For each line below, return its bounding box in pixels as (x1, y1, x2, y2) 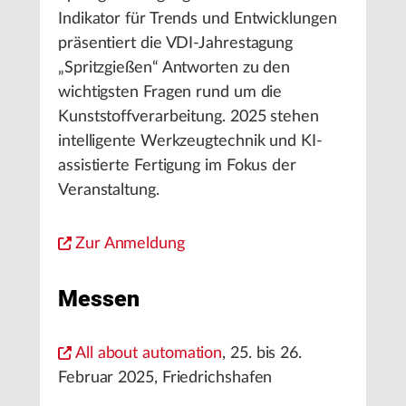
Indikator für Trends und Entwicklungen (58, 11, 337, 27)
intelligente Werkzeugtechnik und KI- (58, 133, 323, 150)
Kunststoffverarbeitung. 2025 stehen (58, 109, 319, 125)
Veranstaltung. (58, 182, 159, 198)
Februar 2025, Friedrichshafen (58, 370, 273, 386)
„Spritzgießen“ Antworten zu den (58, 60, 291, 76)
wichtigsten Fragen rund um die (58, 84, 283, 101)
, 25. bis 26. (222, 345, 303, 362)
